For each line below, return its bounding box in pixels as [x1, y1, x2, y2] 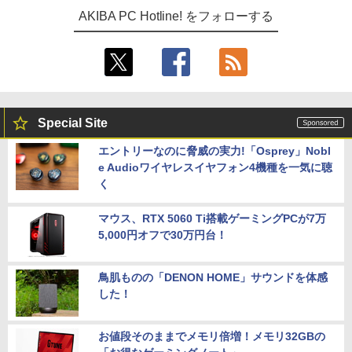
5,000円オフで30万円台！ [98, 229, 227, 241]
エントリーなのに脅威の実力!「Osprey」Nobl [98, 145, 331, 157]
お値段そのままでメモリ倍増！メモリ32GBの [98, 330, 325, 343]
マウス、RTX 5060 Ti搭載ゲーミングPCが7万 [98, 212, 326, 225]
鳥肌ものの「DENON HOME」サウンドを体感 [98, 271, 328, 284]
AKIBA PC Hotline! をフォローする [78, 9, 274, 23]
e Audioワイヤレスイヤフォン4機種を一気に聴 [98, 161, 332, 174]
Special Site [38, 116, 108, 130]
